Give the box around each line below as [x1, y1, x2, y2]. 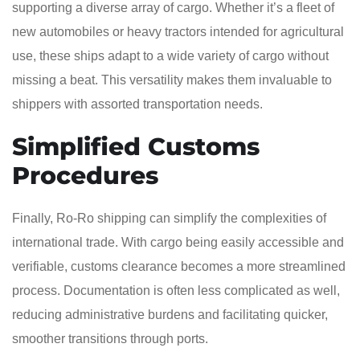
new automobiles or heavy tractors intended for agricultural [12, 24, 344, 39]
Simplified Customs [12, 131, 260, 162]
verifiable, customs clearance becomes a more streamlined [12, 259, 346, 273]
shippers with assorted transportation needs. [12, 96, 263, 111]
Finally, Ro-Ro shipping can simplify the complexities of [12, 211, 326, 225]
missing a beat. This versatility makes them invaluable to [12, 72, 332, 87]
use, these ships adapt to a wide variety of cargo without [12, 48, 329, 63]
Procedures [12, 160, 158, 190]
